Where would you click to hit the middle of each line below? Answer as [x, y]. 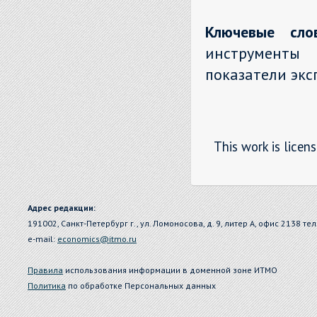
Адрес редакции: [62, 208]
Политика [47, 286]
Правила [45, 270]
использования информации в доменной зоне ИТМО [170, 270]
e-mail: [42, 239]
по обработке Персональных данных [141, 286]
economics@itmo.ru [97, 239]
